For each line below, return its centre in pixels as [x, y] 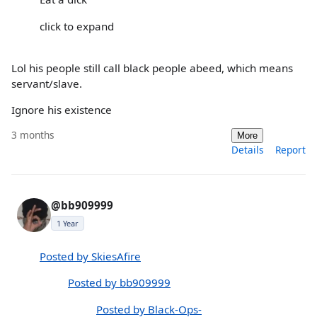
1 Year [68, 224]
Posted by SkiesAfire [90, 257]
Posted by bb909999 [119, 283]
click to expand [77, 26]
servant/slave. [47, 83]
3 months [33, 135]
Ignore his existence [62, 109]
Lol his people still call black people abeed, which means [152, 68]
